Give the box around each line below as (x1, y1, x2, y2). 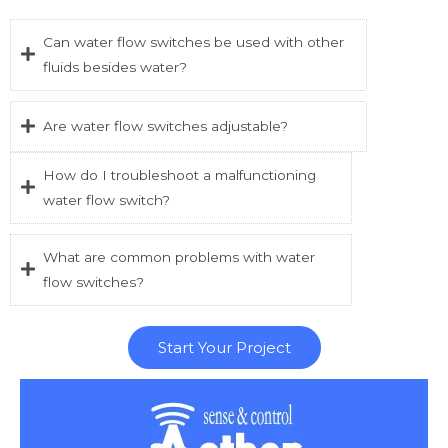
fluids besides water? (43, 58, 187, 75)
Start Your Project (157, 337, 291, 357)
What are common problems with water (43, 248, 315, 265)
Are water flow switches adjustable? (43, 117, 288, 134)
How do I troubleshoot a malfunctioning (43, 166, 316, 183)
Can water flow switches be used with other (43, 33, 344, 50)
